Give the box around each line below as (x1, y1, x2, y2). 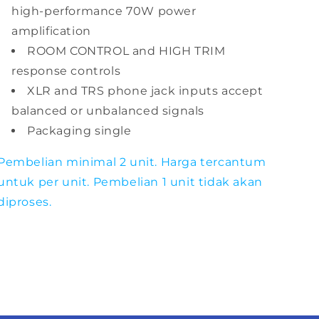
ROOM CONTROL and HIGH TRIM (27, 44, 226, 58)
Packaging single (27, 124, 132, 137)
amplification (11, 24, 91, 38)
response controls (11, 64, 121, 78)
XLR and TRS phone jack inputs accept (27, 84, 263, 98)
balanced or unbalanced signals (11, 104, 205, 117)
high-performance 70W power (11, 4, 197, 18)
